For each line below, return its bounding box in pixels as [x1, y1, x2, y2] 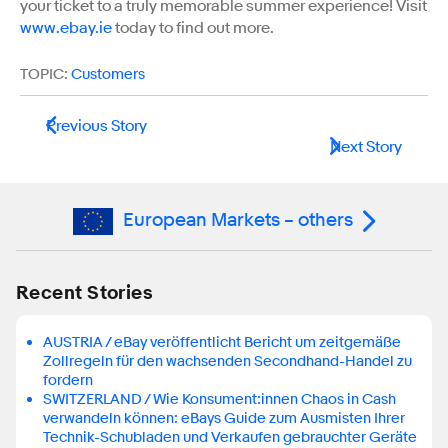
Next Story [330, 136, 402, 157]
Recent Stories [16, 281, 154, 304]
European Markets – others [123, 209, 353, 232]
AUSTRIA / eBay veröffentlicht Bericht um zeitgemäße [43, 332, 401, 352]
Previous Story [46, 115, 147, 136]
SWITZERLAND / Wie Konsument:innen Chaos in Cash [43, 389, 396, 409]
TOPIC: [20, 64, 68, 84]
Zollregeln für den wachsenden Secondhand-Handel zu [43, 351, 412, 371]
